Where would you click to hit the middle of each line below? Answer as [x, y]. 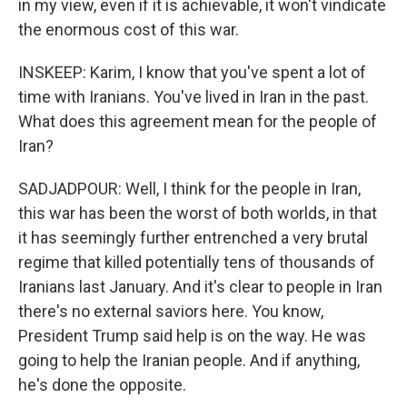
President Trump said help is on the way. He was [192, 336]
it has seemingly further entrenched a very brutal [193, 238]
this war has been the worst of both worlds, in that [198, 213]
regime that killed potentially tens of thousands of [197, 262]
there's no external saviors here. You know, [171, 311]
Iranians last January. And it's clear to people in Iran [200, 287]
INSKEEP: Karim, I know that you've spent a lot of [192, 72]
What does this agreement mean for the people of [198, 121]
